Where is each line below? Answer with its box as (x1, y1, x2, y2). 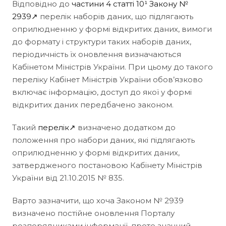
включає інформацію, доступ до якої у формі (12, 87, 192, 97)
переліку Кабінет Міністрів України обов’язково (12, 74, 203, 84)
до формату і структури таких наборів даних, (12, 36, 191, 46)
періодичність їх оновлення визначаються (12, 49, 181, 59)
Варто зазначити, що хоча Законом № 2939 (12, 195, 184, 205)
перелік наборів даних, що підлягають (38, 11, 193, 21)
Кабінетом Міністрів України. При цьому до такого (12, 62, 213, 72)
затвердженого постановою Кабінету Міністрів (12, 160, 202, 170)
